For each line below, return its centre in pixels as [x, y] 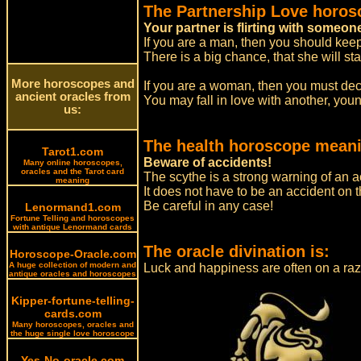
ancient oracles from [73, 97]
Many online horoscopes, [73, 162]
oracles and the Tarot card [73, 171]
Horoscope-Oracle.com [73, 254]
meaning [73, 180]
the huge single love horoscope [73, 333]
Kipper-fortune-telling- [73, 301]
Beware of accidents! [208, 162]
